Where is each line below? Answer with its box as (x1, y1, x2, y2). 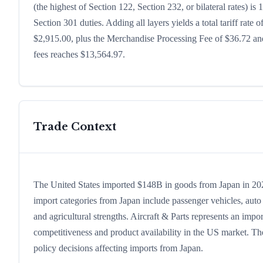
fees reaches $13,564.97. (33, 49, 125, 60)
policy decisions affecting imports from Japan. (33, 243, 203, 254)
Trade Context (33, 120, 116, 134)
